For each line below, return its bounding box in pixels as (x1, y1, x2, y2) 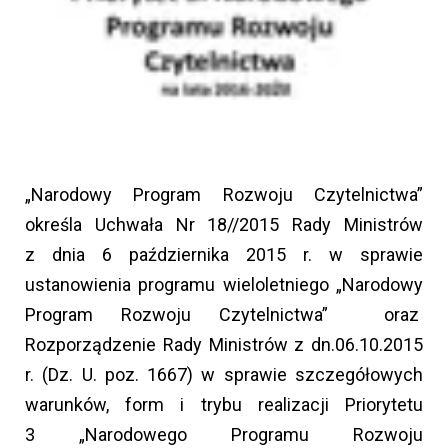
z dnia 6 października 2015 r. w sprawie (25, 244, 423, 266)
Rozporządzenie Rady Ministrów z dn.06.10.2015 (25, 334, 423, 356)
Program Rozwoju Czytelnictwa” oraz (25, 304, 423, 326)
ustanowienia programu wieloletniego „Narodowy (25, 274, 423, 296)
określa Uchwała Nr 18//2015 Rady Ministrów (25, 214, 423, 236)
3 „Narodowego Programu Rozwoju (25, 424, 423, 446)
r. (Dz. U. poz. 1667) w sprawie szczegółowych (25, 364, 423, 386)
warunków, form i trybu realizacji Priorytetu (25, 394, 423, 416)
